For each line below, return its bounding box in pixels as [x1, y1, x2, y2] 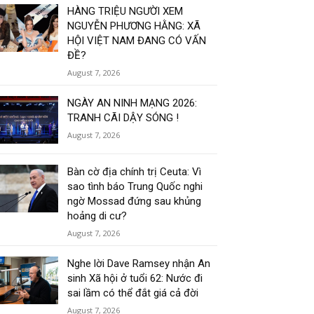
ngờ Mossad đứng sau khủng [67, 195, 202, 208]
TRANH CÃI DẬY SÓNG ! [67, 111, 179, 125]
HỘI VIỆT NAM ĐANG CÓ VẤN [67, 34, 207, 48]
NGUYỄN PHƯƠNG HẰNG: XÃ [67, 20, 201, 33]
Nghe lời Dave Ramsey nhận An [67, 257, 211, 271]
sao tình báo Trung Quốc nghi [67, 180, 203, 193]
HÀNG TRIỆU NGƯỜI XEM [67, 5, 184, 18]
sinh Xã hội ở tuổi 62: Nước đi [67, 272, 203, 285]
